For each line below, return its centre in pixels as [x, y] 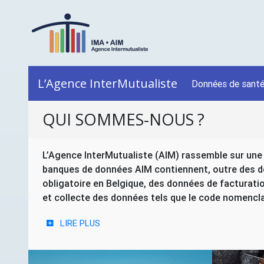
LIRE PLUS [80, 223]
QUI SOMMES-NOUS [118, 120]
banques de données [89, 169]
